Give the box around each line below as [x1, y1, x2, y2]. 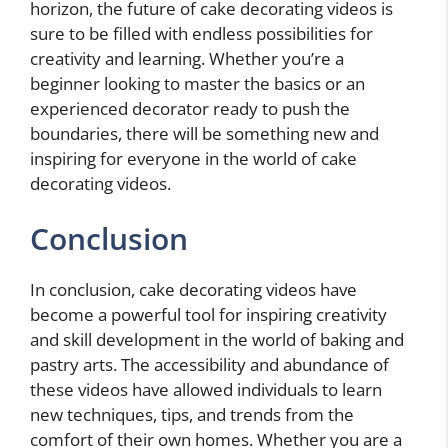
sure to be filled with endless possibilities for [30, 21, 373, 45]
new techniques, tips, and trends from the [30, 403, 354, 427]
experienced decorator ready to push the [30, 96, 350, 120]
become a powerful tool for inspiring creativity [30, 303, 387, 327]
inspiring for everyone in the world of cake [30, 146, 357, 170]
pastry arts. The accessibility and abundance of [30, 353, 389, 377]
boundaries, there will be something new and [30, 121, 379, 145]
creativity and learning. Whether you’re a [30, 46, 344, 70]
